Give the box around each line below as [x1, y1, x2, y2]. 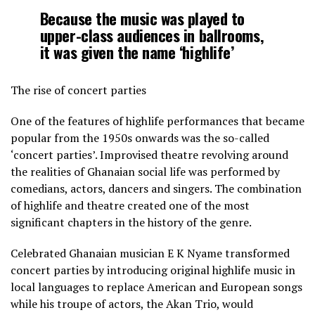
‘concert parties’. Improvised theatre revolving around [11, 147, 288, 163]
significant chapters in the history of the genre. [11, 214, 252, 231]
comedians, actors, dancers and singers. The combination [11, 181, 302, 197]
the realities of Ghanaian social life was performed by [11, 164, 280, 180]
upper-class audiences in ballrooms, [39, 23, 264, 47]
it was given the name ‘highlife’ [39, 40, 234, 64]
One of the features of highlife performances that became [11, 113, 304, 129]
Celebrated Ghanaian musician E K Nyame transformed [11, 245, 290, 262]
